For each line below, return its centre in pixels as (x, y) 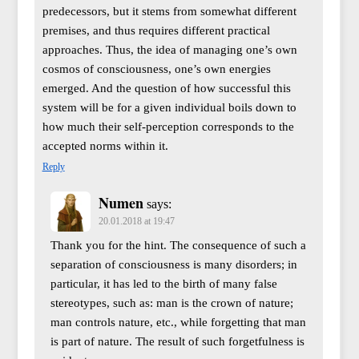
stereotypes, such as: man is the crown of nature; (171, 303)
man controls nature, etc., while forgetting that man (178, 322)
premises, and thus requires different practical (156, 30)
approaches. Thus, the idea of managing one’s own (169, 49)
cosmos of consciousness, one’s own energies (156, 69)
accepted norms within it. (105, 145)
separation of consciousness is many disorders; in (173, 264)
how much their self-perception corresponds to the (168, 126)
